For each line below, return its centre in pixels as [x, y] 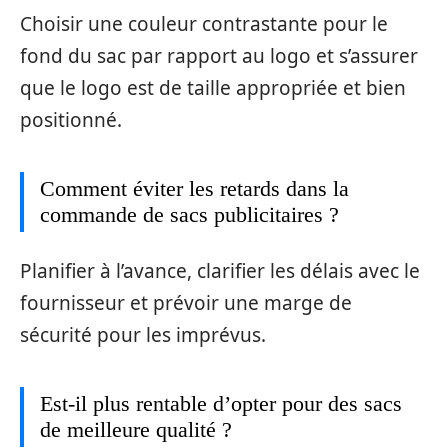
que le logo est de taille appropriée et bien [213, 88]
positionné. [71, 120]
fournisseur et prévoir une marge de [186, 302]
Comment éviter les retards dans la [194, 189]
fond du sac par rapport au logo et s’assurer [219, 56]
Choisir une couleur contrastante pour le [204, 24]
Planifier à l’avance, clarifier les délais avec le [220, 270]
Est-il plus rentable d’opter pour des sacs [221, 403]
